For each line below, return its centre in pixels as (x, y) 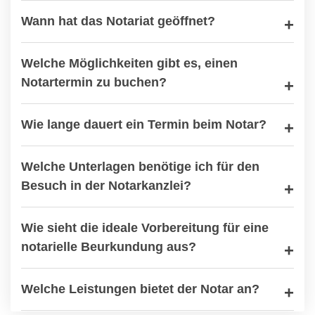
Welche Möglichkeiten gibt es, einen (129, 63)
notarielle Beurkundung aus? (109, 247)
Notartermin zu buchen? (94, 82)
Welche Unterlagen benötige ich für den (140, 167)
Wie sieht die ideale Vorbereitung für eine (145, 228)
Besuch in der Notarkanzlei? (106, 186)
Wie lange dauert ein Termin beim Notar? (144, 124)
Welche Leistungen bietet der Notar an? (140, 289)
